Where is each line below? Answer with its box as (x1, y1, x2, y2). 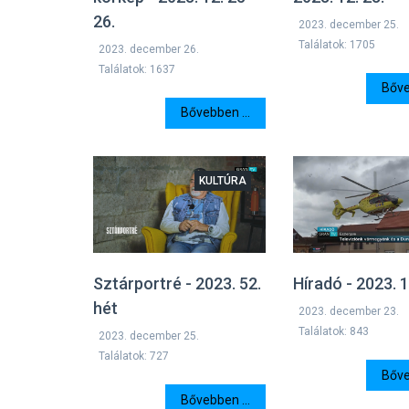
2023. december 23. (299, 305, 400, 319)
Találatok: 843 (299, 325, 370, 339)
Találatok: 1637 (99, 62, 175, 76)
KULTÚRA (199, 173, 247, 187)
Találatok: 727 (99, 350, 169, 363)
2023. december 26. (99, 42, 199, 56)
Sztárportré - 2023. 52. (93, 274, 261, 294)
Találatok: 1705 (299, 37, 376, 51)
